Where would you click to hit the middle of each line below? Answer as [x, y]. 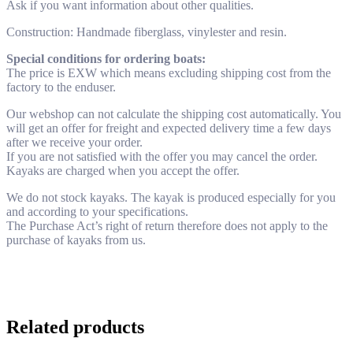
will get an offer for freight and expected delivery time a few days [169, 128]
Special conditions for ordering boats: [106, 59]
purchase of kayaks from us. [76, 240]
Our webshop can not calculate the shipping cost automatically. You [174, 114]
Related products [75, 327]
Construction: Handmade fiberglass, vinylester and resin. [147, 32]
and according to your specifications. [97, 212]
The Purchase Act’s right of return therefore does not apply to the [167, 226]
